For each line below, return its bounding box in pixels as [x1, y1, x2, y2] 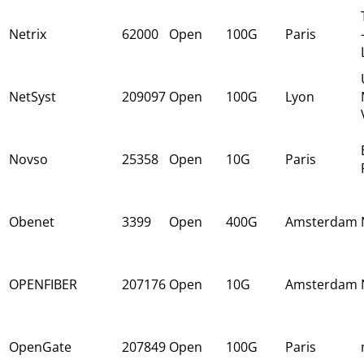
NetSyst [9, 87, 56, 106]
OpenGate [9, 337, 71, 356]
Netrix [9, 24, 46, 43]
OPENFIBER [9, 275, 77, 293]
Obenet [9, 212, 54, 231]
